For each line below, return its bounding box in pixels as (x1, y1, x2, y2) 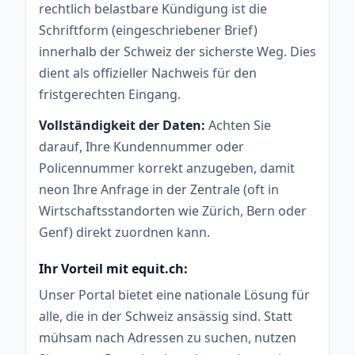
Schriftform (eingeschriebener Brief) (39, 21, 258, 39)
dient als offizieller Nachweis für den (39, 63, 257, 82)
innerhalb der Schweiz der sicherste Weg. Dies (39, 42, 316, 60)
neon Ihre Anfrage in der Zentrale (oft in (39, 180, 279, 198)
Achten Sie (205, 116, 271, 134)
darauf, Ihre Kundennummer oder (39, 137, 244, 155)
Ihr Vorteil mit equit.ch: (39, 259, 188, 277)
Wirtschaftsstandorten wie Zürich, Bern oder (39, 201, 307, 219)
